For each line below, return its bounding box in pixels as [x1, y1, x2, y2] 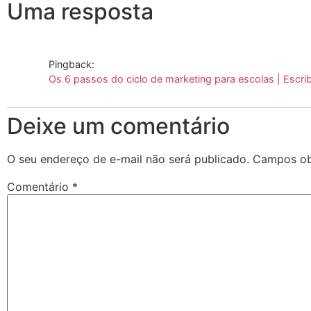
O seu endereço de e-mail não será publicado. [7, 152, 249, 167]
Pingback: [49, 58, 94, 71]
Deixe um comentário [7, 112, 230, 140]
